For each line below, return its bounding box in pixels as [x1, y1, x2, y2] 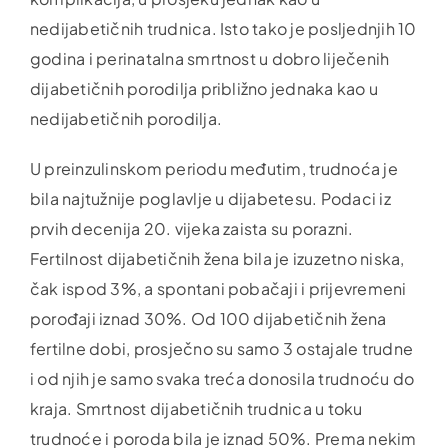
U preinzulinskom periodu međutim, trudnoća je [29, 157, 398, 179]
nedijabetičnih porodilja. [29, 107, 222, 129]
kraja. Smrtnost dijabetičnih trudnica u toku [29, 397, 363, 419]
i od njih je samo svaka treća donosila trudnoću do [29, 367, 414, 389]
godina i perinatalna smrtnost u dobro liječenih [29, 47, 390, 69]
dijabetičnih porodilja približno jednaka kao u [29, 77, 379, 99]
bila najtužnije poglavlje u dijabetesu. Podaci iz [29, 187, 391, 209]
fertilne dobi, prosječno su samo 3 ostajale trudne [29, 337, 413, 359]
